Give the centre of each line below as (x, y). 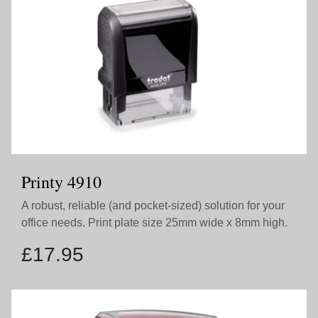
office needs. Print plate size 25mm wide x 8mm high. (154, 223)
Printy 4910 (61, 182)
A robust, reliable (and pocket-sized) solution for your (153, 205)
